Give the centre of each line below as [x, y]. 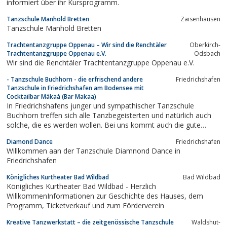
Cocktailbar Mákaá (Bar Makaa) [51, 96]
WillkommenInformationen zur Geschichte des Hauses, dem [98, 196]
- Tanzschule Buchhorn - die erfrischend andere [75, 79]
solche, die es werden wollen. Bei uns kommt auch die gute [19, 125]
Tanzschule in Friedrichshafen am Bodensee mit [75, 88]
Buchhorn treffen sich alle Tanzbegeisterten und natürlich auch [109, 115]
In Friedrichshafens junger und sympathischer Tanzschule [100, 105]
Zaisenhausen [200, 19]
